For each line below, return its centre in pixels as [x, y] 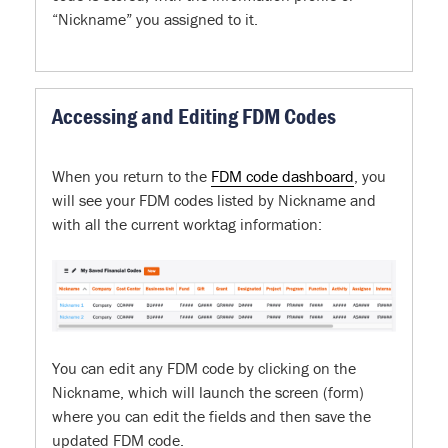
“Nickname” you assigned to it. [155, 19]
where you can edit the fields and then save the [211, 415]
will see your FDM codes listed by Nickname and [214, 200]
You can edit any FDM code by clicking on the [204, 367]
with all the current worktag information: [187, 224]
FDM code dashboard [282, 176]
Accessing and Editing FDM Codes [194, 117]
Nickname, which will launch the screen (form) [208, 391]
